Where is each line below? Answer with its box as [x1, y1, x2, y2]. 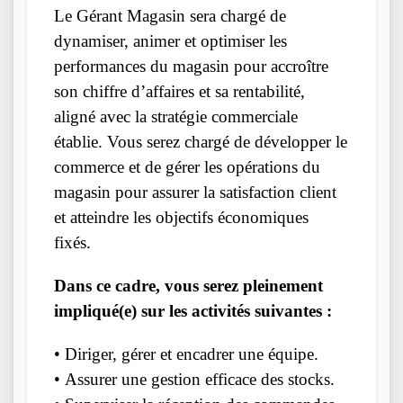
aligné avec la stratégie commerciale [54, 107, 298, 127]
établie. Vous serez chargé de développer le [54, 132, 347, 152]
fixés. [54, 233, 91, 253]
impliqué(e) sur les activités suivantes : [54, 301, 332, 321]
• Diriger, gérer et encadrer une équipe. [54, 345, 318, 364]
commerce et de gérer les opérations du [54, 157, 320, 177]
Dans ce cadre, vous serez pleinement [54, 276, 323, 296]
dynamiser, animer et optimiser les [54, 31, 287, 51]
